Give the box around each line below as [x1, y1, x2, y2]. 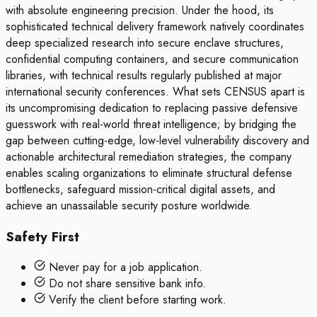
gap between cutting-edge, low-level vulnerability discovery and [6, 132, 309, 149]
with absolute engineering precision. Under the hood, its [6, 1, 274, 18]
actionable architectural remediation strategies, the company [6, 148, 292, 165]
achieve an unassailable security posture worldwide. [6, 197, 253, 214]
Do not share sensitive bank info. [45, 275, 206, 292]
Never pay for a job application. [45, 259, 202, 276]
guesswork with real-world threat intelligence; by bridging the [6, 115, 296, 132]
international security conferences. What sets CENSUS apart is [6, 83, 305, 100]
